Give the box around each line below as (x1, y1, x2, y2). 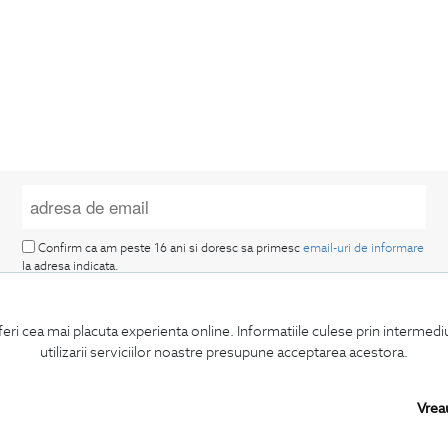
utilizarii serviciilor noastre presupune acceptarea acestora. (40, 342, 408, 361)
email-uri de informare (303, 239, 425, 255)
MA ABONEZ (170, 399, 272, 424)
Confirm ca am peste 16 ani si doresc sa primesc (35, 239, 304, 255)
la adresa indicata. (22, 258, 120, 274)
